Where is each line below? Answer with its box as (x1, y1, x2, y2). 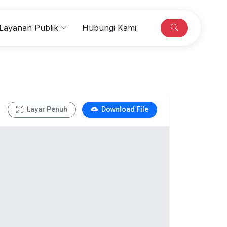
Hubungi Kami (82, 23, 137, 33)
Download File (100, 105, 148, 113)
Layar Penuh (25, 105, 67, 113)
